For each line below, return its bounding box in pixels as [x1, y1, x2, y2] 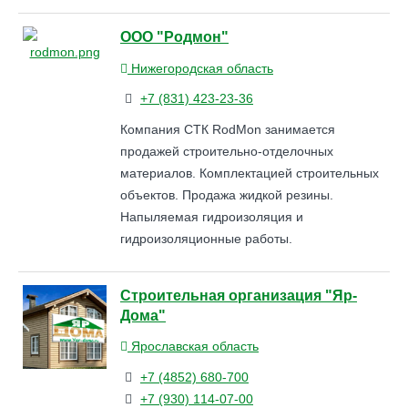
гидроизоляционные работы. [120, 231, 292, 247]
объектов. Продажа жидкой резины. [120, 188, 333, 203]
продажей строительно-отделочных [120, 144, 333, 159]
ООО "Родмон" [120, 28, 229, 46]
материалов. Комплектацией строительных [120, 166, 379, 181]
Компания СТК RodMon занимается [120, 122, 335, 138]
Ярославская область [127, 339, 259, 354]
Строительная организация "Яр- [120, 287, 357, 304]
